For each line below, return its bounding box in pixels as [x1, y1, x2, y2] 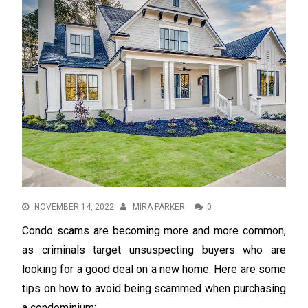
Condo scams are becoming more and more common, [22, 223, 286, 237]
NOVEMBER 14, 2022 [34, 201, 115, 212]
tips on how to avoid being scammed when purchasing [22, 281, 286, 295]
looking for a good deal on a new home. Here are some [22, 262, 286, 276]
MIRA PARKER [133, 201, 186, 212]
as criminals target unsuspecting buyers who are [22, 243, 286, 256]
